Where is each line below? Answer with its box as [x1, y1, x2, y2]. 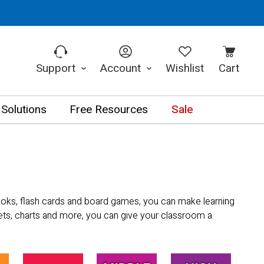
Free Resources [70, 101, 148, 118]
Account [100, 60, 144, 77]
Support [35, 60, 78, 77]
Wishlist [166, 60, 204, 77]
